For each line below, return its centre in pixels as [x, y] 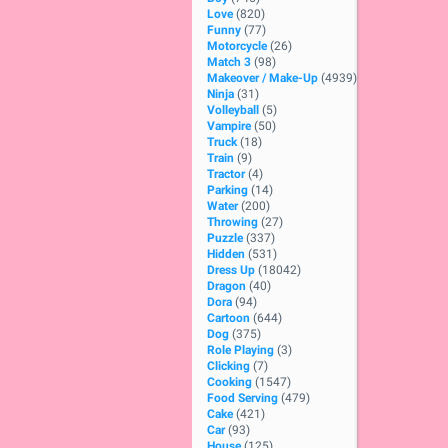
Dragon [226, 286]
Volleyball [233, 110]
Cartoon [228, 318]
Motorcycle [237, 46]
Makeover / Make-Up [262, 78]
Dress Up [231, 270]
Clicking [228, 366]
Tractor [226, 174]
